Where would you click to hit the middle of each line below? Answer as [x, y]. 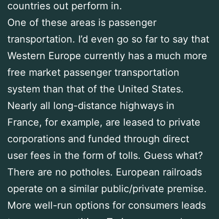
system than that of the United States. [96, 89]
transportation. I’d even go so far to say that [108, 39]
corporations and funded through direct [98, 139]
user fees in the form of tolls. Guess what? [105, 156]
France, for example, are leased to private [104, 122]
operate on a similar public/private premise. [107, 189]
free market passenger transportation [93, 73]
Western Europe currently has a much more [107, 56]
